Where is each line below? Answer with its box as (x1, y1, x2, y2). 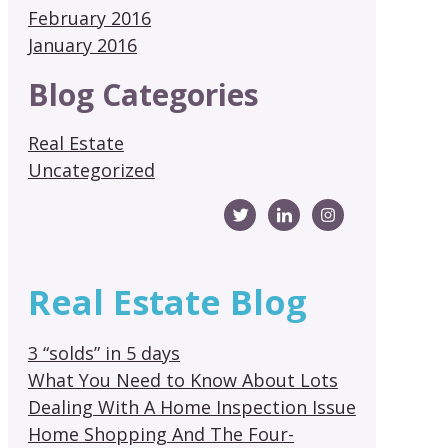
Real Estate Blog (27, 278, 307, 325)
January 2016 (27, 32, 137, 57)
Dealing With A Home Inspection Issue (27, 394, 356, 419)
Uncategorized (27, 157, 155, 182)
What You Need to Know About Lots (27, 367, 338, 392)
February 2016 (27, 5, 151, 30)
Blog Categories (27, 73, 259, 115)
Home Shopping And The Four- (27, 421, 294, 446)
